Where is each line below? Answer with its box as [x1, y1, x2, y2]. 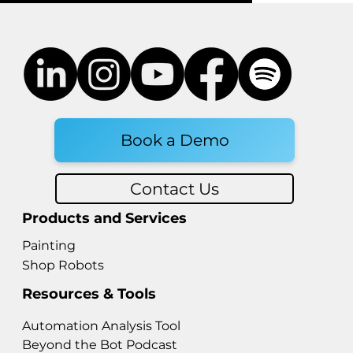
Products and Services [21, 209, 187, 227]
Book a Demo [120, 129, 229, 150]
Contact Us [130, 178, 220, 199]
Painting [22, 237, 76, 253]
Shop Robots [22, 257, 105, 273]
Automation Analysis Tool [21, 318, 180, 333]
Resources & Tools [22, 284, 157, 303]
